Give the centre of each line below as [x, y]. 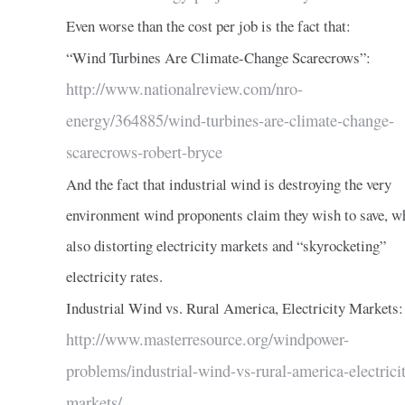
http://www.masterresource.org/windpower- [207, 339]
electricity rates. [114, 276]
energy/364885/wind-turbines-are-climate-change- [230, 120]
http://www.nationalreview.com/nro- [184, 88]
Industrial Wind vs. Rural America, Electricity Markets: [234, 307]
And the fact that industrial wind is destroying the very [228, 184]
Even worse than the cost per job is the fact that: [208, 25]
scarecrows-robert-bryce [144, 151]
